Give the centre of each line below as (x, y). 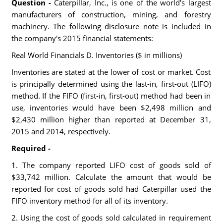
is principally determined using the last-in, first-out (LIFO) (111, 84)
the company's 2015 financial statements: (82, 38)
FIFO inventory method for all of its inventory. (89, 201)
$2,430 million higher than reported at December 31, (111, 119)
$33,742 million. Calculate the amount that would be (111, 177)
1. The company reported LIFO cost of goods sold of (111, 165)
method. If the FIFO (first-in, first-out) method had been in (111, 96)
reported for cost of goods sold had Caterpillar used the (111, 189)
